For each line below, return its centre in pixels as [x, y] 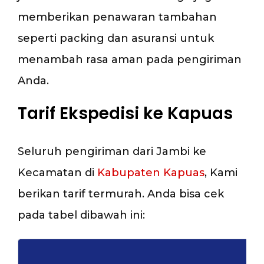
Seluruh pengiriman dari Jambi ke [112, 152]
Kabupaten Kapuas [151, 173]
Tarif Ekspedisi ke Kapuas [125, 114]
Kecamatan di [57, 173]
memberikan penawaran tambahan [117, 17]
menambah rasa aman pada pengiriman [130, 59]
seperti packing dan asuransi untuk [116, 38]
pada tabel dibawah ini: [81, 215]
